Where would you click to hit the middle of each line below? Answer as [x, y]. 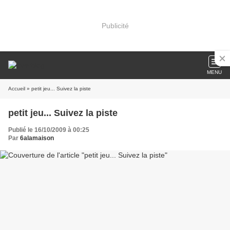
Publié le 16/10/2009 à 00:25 [49, 130]
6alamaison [37, 138]
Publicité [115, 25]
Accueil [17, 89]
